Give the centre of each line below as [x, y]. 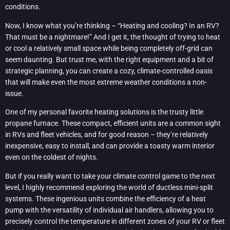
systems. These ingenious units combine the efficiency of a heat [106, 198]
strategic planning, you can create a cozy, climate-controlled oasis [109, 71]
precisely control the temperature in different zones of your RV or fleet [115, 221]
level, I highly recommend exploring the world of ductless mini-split [109, 187]
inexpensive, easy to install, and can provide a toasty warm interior [110, 146]
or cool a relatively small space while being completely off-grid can [109, 48]
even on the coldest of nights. [52, 157]
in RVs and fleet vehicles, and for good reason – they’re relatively [107, 135]
